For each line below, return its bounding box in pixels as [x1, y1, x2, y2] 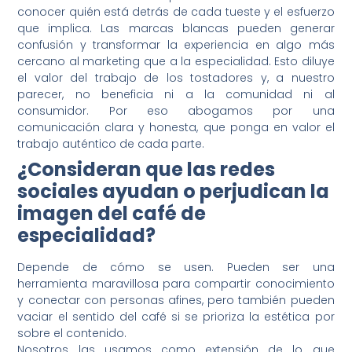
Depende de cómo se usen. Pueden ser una [17, 258, 335, 275]
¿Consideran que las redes [17, 156, 276, 182]
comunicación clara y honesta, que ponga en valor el [17, 119, 335, 135]
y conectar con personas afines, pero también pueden [17, 291, 335, 308]
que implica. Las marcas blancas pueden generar [17, 20, 335, 36]
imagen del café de [17, 200, 207, 226]
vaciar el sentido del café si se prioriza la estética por [17, 308, 335, 324]
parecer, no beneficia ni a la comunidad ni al [17, 86, 335, 102]
